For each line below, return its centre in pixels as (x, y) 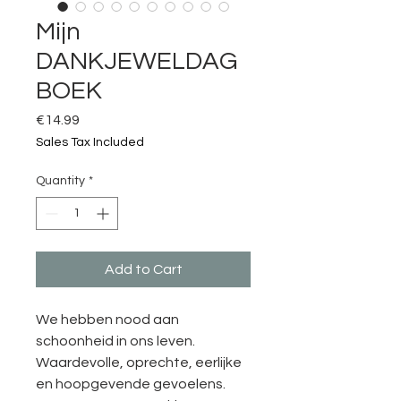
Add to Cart (143, 269)
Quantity (60, 180)
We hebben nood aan (107, 319)
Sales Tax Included (90, 142)
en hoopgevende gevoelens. (131, 384)
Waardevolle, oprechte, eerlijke (139, 362)
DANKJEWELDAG (137, 61)
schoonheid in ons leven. (115, 341)
